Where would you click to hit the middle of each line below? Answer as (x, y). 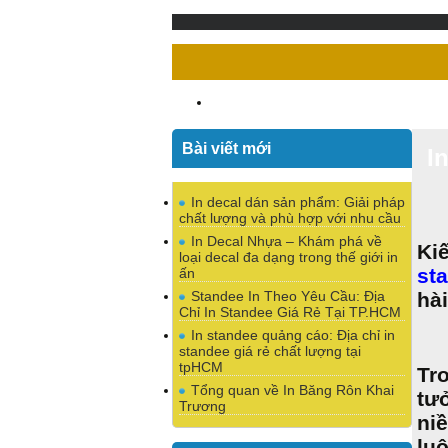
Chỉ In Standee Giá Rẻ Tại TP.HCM (290, 312)
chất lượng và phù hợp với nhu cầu (290, 218)
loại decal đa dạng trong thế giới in (288, 257)
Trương (202, 406)
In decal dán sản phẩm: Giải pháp (298, 202)
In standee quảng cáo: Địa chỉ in (293, 335)
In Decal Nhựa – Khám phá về (286, 241)
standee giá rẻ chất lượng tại (270, 351)
